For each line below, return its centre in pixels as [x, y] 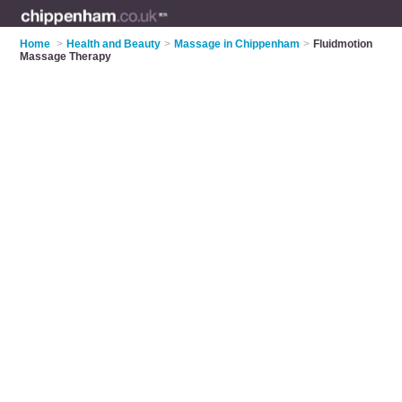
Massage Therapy [66, 57]
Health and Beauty [114, 44]
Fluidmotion [343, 44]
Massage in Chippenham [237, 44]
